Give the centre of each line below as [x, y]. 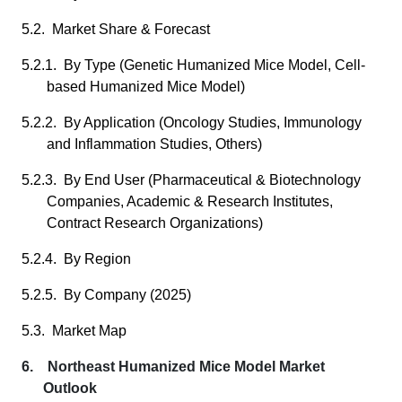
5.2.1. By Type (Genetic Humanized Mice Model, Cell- [193, 65]
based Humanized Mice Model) [146, 87]
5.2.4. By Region [76, 259]
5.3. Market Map [74, 331]
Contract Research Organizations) [155, 223]
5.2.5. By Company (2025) [106, 295]
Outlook [70, 388]
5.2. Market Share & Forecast [116, 29]
